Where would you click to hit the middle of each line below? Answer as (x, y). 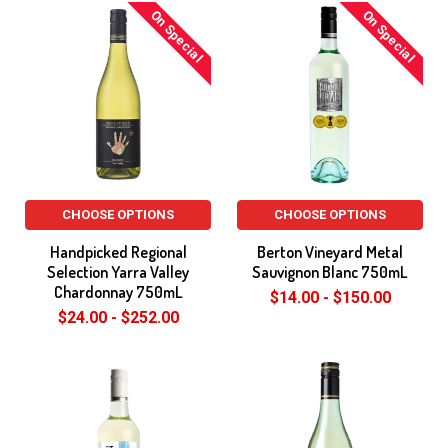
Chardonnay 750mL (118, 292)
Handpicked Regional (118, 252)
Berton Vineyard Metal (330, 252)
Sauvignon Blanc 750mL (330, 272)
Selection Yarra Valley (118, 272)
